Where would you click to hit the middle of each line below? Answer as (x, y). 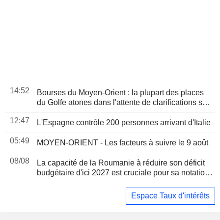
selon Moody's (62, 182)
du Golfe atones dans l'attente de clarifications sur (123, 102)
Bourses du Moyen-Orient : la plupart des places (120, 92)
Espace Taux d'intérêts (170, 196)
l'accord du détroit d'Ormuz (83, 112)
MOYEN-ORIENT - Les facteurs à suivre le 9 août (123, 142)
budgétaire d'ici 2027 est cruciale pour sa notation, (124, 172)
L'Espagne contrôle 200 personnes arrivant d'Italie (124, 122)
